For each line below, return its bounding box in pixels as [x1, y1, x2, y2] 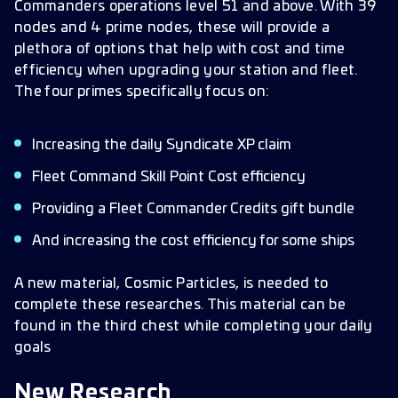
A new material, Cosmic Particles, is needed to [14, 276, 329, 291]
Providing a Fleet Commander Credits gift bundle [32, 202, 354, 216]
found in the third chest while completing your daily [14, 319, 373, 333]
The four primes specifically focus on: [14, 84, 270, 99]
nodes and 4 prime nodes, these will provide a [14, 20, 330, 35]
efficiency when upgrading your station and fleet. [14, 63, 358, 77]
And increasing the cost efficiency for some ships [32, 234, 354, 248]
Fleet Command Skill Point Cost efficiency [32, 170, 306, 184]
